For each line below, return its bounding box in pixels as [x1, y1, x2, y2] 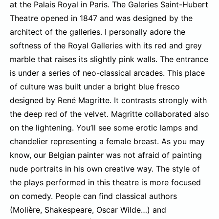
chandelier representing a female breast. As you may [10, 136, 205, 147]
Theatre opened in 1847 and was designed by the [10, 13, 193, 23]
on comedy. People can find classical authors [10, 191, 177, 201]
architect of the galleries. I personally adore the [10, 27, 185, 37]
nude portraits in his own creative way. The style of [10, 164, 200, 174]
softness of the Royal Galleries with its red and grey [10, 41, 202, 51]
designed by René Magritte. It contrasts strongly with [10, 95, 207, 106]
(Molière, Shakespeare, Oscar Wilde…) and [10, 205, 166, 215]
